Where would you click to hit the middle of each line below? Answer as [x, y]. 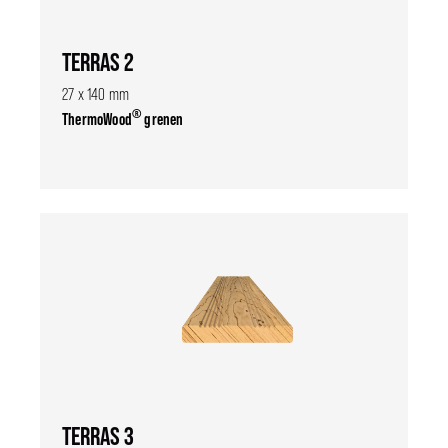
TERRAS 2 [98, 61]
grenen [162, 118]
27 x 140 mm [96, 94]
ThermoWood [97, 118]
